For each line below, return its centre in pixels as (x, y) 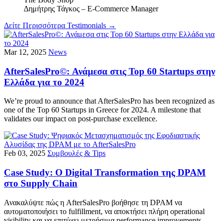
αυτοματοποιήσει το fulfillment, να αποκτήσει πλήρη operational (104, 211)
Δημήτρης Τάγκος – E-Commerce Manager (91, 8)
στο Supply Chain (41, 183)
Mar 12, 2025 (25, 52)
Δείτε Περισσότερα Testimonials (56, 25)
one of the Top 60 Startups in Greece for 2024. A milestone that (102, 110)
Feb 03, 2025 (25, 153)
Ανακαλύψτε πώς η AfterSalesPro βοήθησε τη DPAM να (93, 202)
